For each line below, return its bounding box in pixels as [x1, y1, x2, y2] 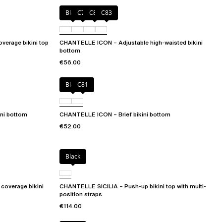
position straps [59, 190, 102, 199]
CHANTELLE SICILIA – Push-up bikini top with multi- [59, 182, 206, 191]
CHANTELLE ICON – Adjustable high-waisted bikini [59, 38, 203, 47]
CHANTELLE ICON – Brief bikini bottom [59, 110, 170, 119]
